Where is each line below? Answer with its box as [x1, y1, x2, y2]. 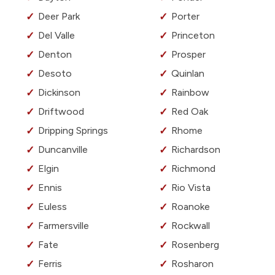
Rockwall [171, 220, 210, 232]
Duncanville [38, 144, 88, 156]
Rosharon [171, 258, 214, 270]
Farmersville [38, 220, 89, 232]
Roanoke [171, 201, 210, 213]
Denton [38, 48, 72, 61]
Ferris [38, 258, 62, 270]
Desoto [38, 68, 72, 80]
